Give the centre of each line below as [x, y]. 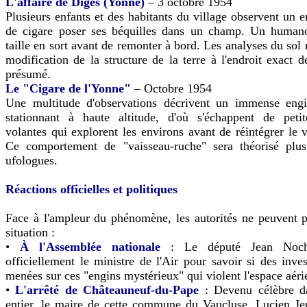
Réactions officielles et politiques [91, 189]
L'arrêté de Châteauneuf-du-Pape [107, 290]
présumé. [28, 74]
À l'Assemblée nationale [90, 246]
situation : [30, 232]
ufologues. [32, 160]
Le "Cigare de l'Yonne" [68, 88]
